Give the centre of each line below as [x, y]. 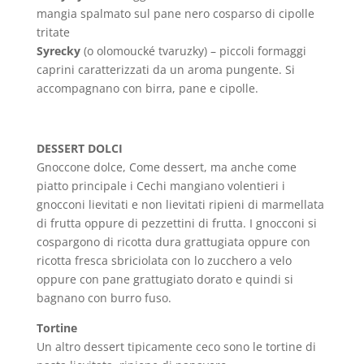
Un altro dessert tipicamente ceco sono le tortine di [176, 347]
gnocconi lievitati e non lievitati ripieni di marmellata [180, 204]
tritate [53, 32]
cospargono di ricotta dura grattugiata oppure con [173, 242]
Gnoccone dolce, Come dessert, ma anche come [166, 167]
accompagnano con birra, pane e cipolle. [147, 88]
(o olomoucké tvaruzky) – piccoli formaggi [193, 51]
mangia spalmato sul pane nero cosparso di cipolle [175, 13]
